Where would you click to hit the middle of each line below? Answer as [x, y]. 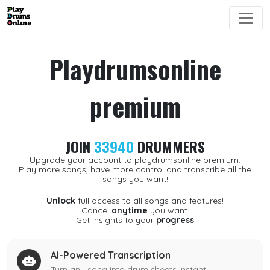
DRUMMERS [169, 146]
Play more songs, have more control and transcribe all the [135, 169]
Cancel [96, 210]
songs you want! [135, 179]
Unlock [61, 201]
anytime [129, 210]
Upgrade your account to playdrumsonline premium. [135, 160]
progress [175, 220]
